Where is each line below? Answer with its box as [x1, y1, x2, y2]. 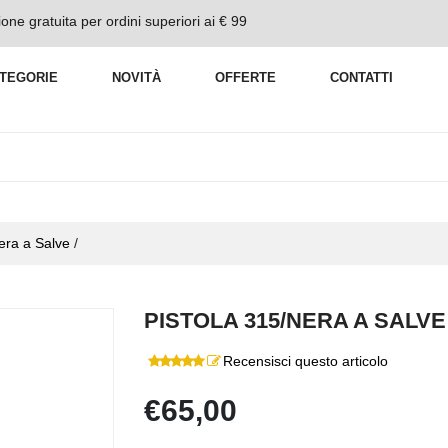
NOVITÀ [112, 70, 161, 85]
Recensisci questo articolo [223, 353, 388, 370]
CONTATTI [330, 70, 393, 85]
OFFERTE [215, 70, 276, 85]
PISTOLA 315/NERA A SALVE [144, 308, 446, 334]
